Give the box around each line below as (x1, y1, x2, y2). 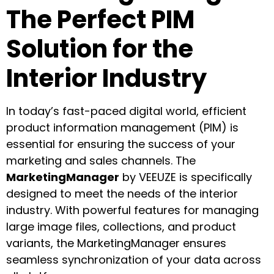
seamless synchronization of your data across (6, 251, 261, 267)
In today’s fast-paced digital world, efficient (6, 103, 246, 119)
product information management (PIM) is (6, 119, 239, 135)
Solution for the (6, 31, 193, 66)
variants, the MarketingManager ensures (6, 235, 226, 251)
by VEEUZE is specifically (119, 169, 252, 185)
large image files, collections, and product (6, 218, 236, 234)
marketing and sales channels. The (6, 152, 196, 168)
